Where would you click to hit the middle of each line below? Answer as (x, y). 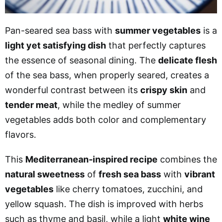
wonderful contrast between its (73, 90)
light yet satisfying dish (55, 45)
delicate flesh (188, 60)
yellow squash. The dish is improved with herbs (104, 204)
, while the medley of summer (119, 105)
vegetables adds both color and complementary (106, 119)
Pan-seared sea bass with (60, 30)
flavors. (21, 134)
